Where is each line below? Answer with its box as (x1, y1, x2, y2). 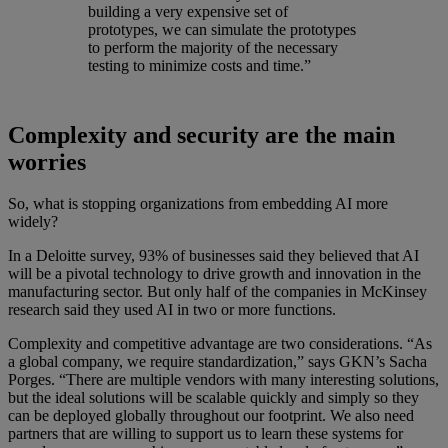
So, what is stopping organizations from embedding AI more (8, 195, 388, 213)
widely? (8, 213, 58, 231)
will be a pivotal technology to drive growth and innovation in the (8, 265, 421, 283)
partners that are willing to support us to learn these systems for (8, 425, 403, 443)
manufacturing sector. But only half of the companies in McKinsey (8, 283, 427, 301)
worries (8, 148, 86, 175)
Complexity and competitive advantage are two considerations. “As (8, 335, 432, 353)
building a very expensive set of (88, 2, 288, 20)
